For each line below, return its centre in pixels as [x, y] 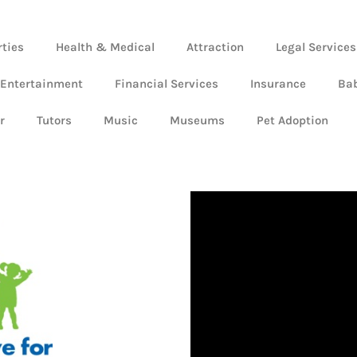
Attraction [215, 47]
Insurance [278, 84]
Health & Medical [105, 47]
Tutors [54, 121]
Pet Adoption [292, 121]
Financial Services [167, 84]
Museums [197, 121]
